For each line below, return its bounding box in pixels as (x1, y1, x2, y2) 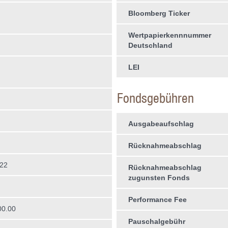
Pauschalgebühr (128, 217, 185, 225)
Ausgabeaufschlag (128, 120, 194, 128)
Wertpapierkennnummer (128, 31, 211, 39)
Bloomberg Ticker (128, 9, 190, 17)
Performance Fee (128, 195, 187, 204)
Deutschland (128, 41, 173, 49)
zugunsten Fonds (128, 174, 190, 182)
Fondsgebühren (117, 90, 194, 106)
